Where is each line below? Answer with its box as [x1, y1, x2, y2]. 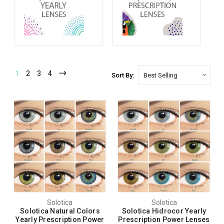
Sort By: [111, 71, 134, 79]
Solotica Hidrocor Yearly [121, 207, 206, 215]
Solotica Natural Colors [20, 207, 100, 215]
